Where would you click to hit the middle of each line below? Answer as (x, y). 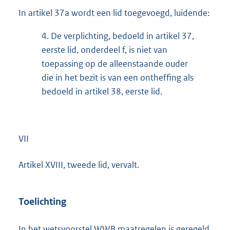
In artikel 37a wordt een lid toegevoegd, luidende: (114, 13)
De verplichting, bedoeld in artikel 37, (121, 36)
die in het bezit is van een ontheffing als (118, 78)
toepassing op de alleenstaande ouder (115, 64)
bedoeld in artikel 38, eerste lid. (102, 92)
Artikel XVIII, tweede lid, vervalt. (79, 165)
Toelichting (42, 201)
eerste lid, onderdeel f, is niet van (104, 50)
